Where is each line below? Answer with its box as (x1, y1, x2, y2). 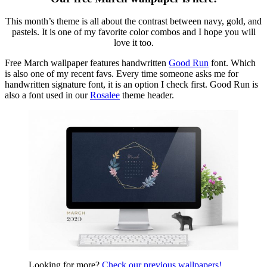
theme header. (120, 90, 174, 101)
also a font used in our (5, 90, 90, 101)
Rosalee (90, 90, 120, 101)
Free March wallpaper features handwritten (5, 58, 169, 69)
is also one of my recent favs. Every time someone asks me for (5, 69, 238, 79)
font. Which (209, 58, 256, 69)
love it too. (113, 38, 154, 48)
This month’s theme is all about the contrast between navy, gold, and (5, 16, 262, 27)
